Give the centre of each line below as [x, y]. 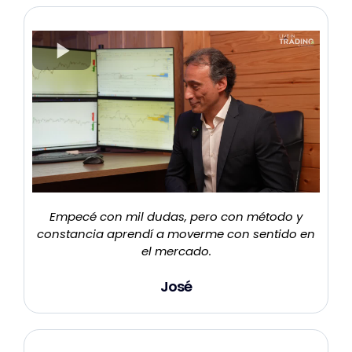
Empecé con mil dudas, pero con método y [176, 217]
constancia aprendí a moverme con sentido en [176, 234]
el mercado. [176, 251]
